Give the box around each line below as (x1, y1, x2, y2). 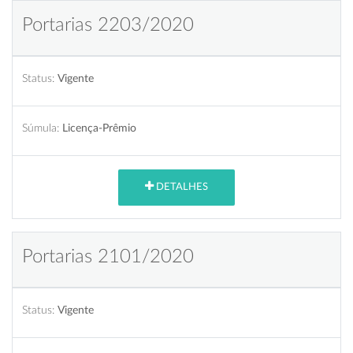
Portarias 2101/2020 (22, 247, 194, 266)
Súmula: (22, 121, 59, 134)
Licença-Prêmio (62, 121, 136, 134)
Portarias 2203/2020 (22, 15, 194, 35)
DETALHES (154, 182, 208, 193)
